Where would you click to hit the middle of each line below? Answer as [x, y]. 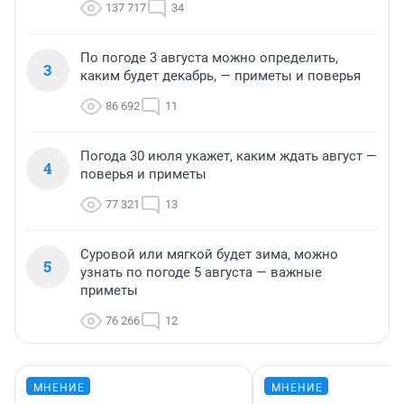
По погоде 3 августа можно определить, [209, 58]
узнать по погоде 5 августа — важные [201, 273]
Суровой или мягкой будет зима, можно [209, 255]
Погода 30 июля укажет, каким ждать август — [229, 156]
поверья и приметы [143, 174]
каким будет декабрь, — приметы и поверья [220, 76]
